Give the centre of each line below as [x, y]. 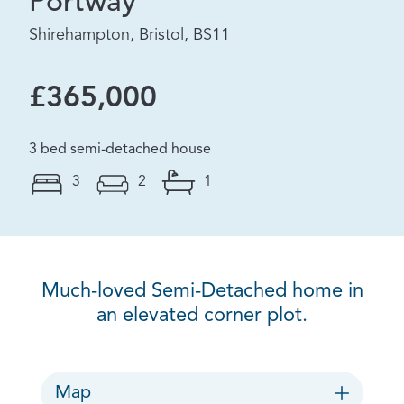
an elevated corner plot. [202, 316]
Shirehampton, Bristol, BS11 [129, 35]
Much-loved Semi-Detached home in [202, 291]
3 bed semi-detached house [120, 150]
